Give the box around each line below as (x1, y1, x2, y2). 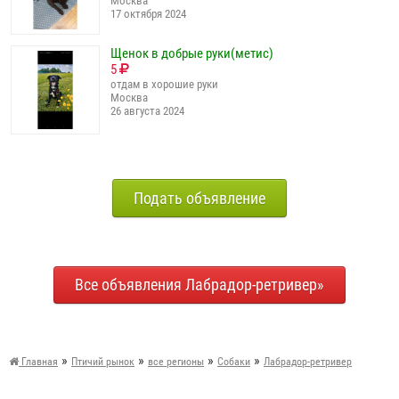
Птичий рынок (71, 355, 134, 369)
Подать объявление (134, 188, 265, 208)
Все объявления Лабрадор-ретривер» (75, 275, 324, 295)
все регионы (148, 355, 204, 369)
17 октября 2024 (110, 7, 186, 20)
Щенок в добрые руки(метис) (110, 45, 273, 61)
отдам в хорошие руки (110, 77, 218, 91)
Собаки (217, 355, 250, 369)
